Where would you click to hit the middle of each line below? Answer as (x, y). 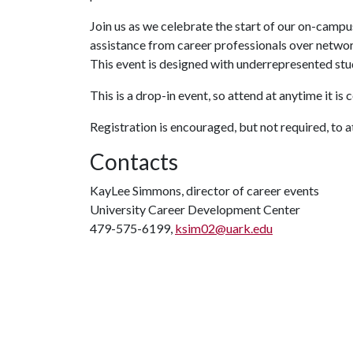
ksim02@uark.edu (224, 228)
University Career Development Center (195, 209)
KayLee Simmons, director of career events (204, 190)
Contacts (134, 162)
